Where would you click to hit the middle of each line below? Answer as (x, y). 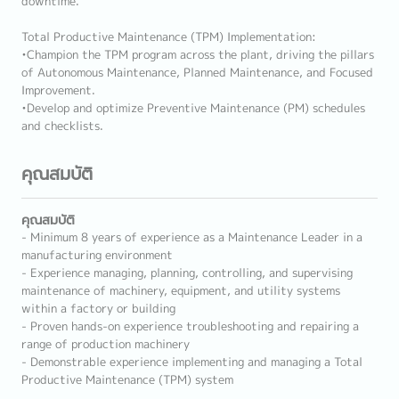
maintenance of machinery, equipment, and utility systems (181, 290)
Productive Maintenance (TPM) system (127, 379)
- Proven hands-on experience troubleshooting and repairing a (190, 326)
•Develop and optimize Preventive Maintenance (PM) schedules (193, 108)
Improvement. (58, 90)
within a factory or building (98, 308)
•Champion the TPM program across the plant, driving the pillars (198, 54)
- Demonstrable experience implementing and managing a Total (192, 362)
